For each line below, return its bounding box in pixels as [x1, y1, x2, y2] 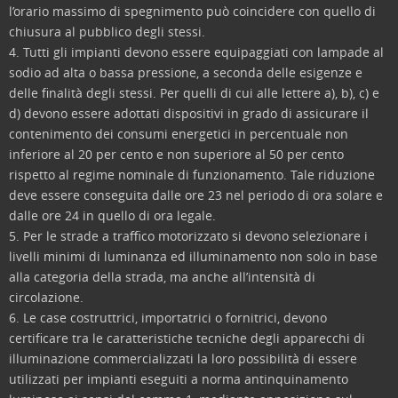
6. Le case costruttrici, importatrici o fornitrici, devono [9, 309, 327, 326]
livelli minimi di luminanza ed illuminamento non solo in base [9, 248, 378, 265]
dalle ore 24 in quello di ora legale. [9, 207, 216, 224]
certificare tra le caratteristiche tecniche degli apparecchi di [9, 330, 365, 346]
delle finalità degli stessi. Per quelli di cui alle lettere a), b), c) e [9, 84, 379, 101]
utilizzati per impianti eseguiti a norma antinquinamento [9, 370, 348, 387]
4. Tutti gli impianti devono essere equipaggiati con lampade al [9, 44, 384, 60]
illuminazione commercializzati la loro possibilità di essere [9, 350, 357, 367]
